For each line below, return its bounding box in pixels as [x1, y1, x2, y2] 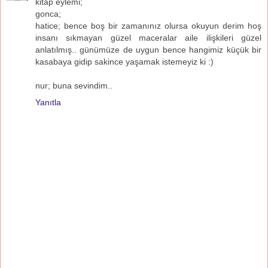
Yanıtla [35, 97, 61, 107]
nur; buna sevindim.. [35, 80, 112, 90]
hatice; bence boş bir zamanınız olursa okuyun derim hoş [35, 20, 261, 31]
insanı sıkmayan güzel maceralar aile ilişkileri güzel [35, 32, 261, 42]
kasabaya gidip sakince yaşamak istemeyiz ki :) [35, 56, 214, 66]
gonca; [35, 8, 61, 19]
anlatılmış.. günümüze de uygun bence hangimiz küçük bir [35, 44, 261, 54]
